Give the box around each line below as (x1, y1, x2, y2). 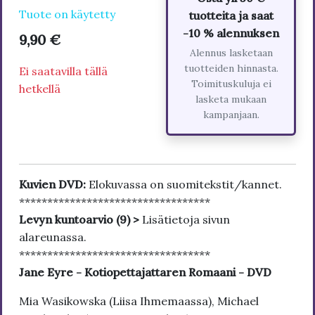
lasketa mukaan (195, 93, 266, 106)
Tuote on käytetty (19, 7, 115, 22)
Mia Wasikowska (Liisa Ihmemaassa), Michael (19, 294, 259, 309)
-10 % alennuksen (183, 26, 279, 41)
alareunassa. (19, 230, 86, 245)
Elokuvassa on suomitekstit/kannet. (89, 177, 282, 192)
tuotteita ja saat (188, 8, 274, 23)
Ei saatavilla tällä (19, 64, 108, 79)
